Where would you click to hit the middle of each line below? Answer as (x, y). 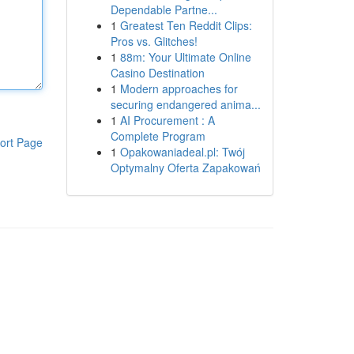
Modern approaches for (179, 88)
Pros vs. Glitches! (154, 41)
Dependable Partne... (164, 9)
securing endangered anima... (185, 104)
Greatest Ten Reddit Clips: (186, 25)
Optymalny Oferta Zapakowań (185, 168)
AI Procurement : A (167, 120)
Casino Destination (157, 73)
